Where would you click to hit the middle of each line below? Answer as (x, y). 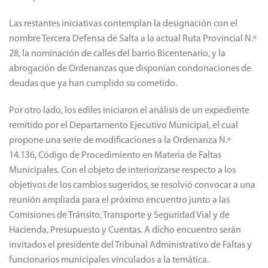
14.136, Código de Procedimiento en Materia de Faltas (115, 156)
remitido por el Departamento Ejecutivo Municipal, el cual (124, 126)
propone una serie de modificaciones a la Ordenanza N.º (120, 141)
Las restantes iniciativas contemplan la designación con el (123, 24)
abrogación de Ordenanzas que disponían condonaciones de (130, 69)
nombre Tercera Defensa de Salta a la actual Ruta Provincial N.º (133, 39)
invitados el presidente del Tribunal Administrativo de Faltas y (130, 246)
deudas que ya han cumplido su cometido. (93, 84)
